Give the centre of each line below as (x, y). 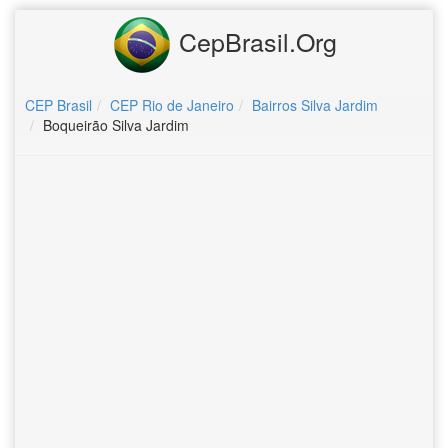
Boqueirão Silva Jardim (116, 125)
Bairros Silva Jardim (315, 105)
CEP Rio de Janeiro (172, 105)
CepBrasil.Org (254, 40)
